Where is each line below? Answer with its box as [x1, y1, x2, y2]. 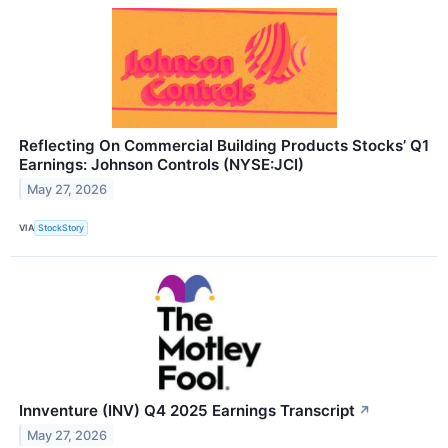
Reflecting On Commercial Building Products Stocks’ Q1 [19, 135, 429, 155]
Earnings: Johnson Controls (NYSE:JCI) [19, 154, 304, 174]
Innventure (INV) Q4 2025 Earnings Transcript [19, 400, 355, 420]
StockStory [38, 222, 85, 234]
